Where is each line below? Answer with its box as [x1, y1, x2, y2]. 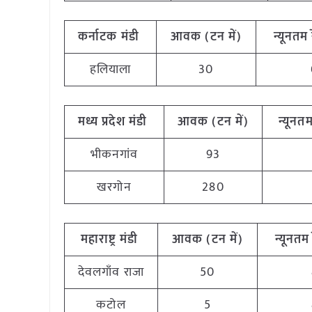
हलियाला [89, 59, 132, 80]
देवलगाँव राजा [78, 262, 144, 283]
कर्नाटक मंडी [78, 26, 143, 47]
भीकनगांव [90, 144, 139, 165]
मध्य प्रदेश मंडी [78, 111, 150, 132]
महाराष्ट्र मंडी [81, 229, 141, 250]
